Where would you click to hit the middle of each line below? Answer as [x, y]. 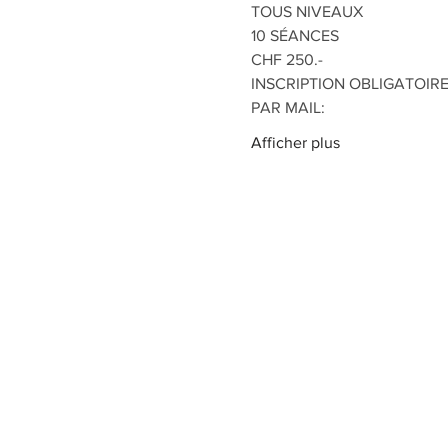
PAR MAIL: [287, 107]
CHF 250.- [286, 59]
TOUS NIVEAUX [306, 11]
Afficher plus [295, 142]
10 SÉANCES [294, 35]
